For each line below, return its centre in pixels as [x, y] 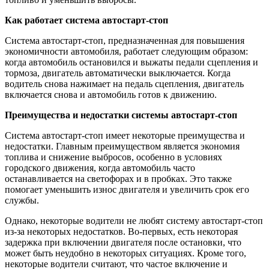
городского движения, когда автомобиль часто [100, 168]
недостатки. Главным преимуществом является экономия [122, 146]
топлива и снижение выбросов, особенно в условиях [113, 157]
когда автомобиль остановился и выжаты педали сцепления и [131, 62]
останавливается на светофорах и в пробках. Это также [118, 178]
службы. [22, 200]
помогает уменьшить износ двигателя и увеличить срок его [127, 189]
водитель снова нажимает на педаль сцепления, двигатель [124, 83]
